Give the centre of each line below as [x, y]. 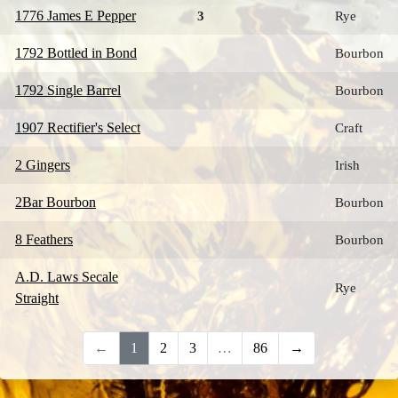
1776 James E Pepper [76, 16]
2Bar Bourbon [56, 202]
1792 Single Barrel [68, 90]
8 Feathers [44, 239]
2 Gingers [43, 165]
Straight [37, 298]
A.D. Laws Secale [67, 277]
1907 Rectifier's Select [78, 127]
